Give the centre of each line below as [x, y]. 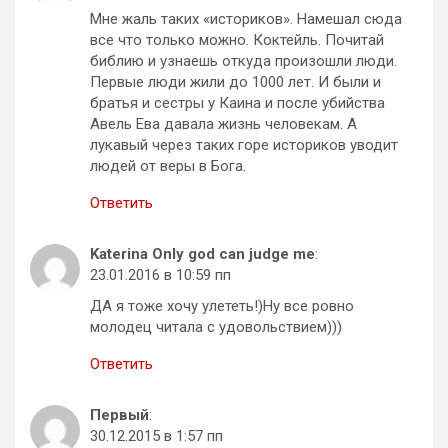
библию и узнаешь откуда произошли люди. [243, 60]
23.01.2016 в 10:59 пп [160, 274]
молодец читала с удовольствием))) [216, 326]
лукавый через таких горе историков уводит [244, 144]
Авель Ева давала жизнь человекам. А [223, 123]
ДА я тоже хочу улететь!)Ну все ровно [222, 305]
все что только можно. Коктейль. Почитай [237, 39]
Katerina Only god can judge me [202, 253]
